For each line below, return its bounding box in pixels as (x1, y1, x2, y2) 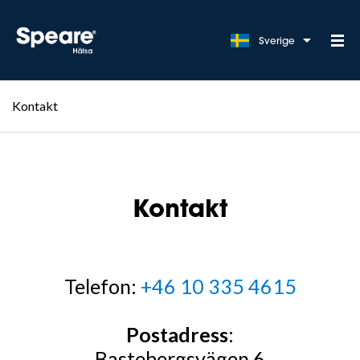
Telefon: (63, 274, 141, 298)
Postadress (126, 322, 228, 346)
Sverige (259, 36, 295, 47)
